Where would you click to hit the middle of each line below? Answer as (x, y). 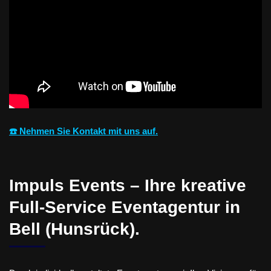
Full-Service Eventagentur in (125, 207)
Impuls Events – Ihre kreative (128, 185)
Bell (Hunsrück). (74, 229)
